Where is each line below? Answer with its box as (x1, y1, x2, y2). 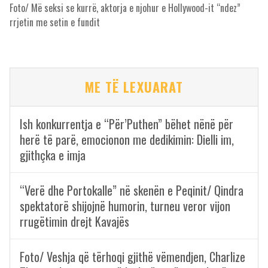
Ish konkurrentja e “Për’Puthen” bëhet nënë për (20, 114, 233, 133)
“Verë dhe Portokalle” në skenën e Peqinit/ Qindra (20, 181, 243, 199)
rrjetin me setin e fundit (10, 14, 100, 29)
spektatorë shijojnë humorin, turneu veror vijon (20, 196, 230, 215)
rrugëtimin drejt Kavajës (20, 212, 129, 230)
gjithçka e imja (20, 145, 86, 164)
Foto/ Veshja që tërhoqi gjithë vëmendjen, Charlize (20, 247, 245, 266)
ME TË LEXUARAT (84, 77, 184, 96)
